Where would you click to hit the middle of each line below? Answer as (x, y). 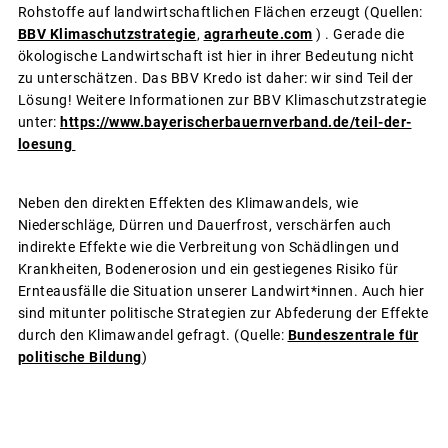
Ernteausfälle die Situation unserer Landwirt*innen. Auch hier (220, 291)
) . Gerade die (358, 34)
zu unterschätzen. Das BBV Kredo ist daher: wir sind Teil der (215, 78)
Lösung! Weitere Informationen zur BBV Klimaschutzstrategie (222, 100)
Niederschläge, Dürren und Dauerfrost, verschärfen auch (204, 225)
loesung (46, 144)
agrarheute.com (258, 34)
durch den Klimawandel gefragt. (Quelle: (152, 335)
